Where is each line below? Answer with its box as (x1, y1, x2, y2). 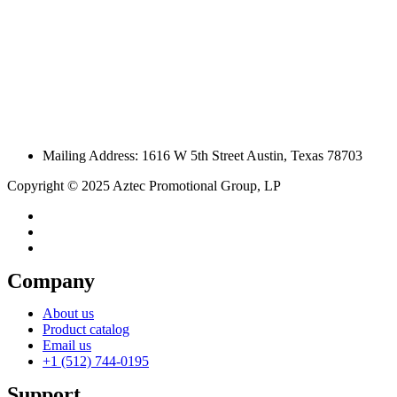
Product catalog (43, 321, 129, 337)
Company (7, 269, 95, 292)
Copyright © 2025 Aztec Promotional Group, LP (7, 177, 281, 193)
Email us (43, 337, 91, 353)
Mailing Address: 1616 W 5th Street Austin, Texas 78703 (43, 147, 362, 163)
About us (43, 305, 94, 321)
